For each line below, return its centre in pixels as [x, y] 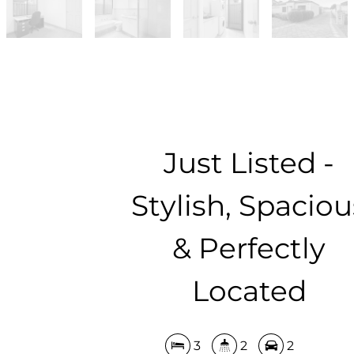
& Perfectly [249, 248]
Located [249, 290]
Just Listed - [249, 162]
